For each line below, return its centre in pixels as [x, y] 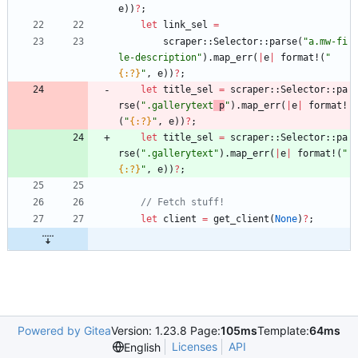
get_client [241, 219]
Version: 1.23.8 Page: [166, 331]
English [142, 347]
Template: [283, 331]
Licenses [194, 347]
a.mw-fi [328, 42]
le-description [157, 58]
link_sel [185, 25]
